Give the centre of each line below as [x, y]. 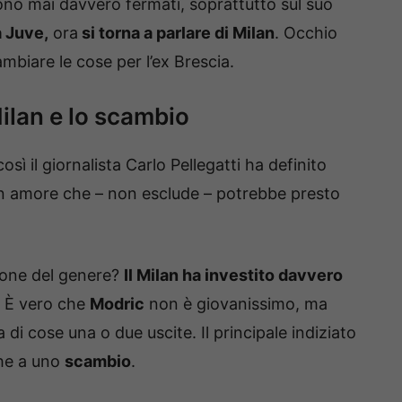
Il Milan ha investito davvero [233, 275]
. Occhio [306, 32]
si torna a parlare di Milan [176, 32]
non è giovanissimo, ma [236, 303]
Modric [117, 303]
